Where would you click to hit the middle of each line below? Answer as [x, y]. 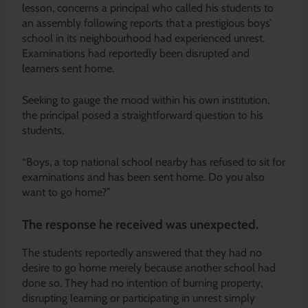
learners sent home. [68, 68]
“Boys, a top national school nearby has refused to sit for [154, 162]
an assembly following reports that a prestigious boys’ [147, 23]
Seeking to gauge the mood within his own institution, [146, 100]
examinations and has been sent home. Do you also [143, 177]
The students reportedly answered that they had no [142, 252]
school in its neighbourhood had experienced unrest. [143, 38]
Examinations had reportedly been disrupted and [136, 53]
